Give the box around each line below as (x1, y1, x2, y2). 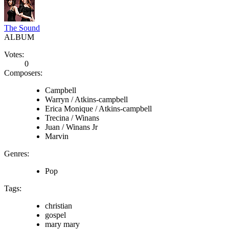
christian (45, 201, 72, 210)
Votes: (4, 50, 24, 59)
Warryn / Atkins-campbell (45, 95, 128, 104)
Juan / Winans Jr (45, 122, 98, 131)
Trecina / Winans (45, 113, 99, 122)
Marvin (45, 131, 68, 141)
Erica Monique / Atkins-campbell (45, 104, 152, 113)
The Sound (4, 23, 40, 32)
